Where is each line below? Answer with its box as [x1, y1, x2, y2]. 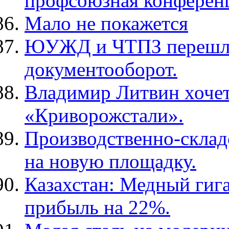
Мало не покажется [25, 12, 188, 35]
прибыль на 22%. [25, 196, 170, 219]
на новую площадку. [25, 150, 196, 173]
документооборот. [25, 58, 177, 81]
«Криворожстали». [25, 104, 184, 127]
